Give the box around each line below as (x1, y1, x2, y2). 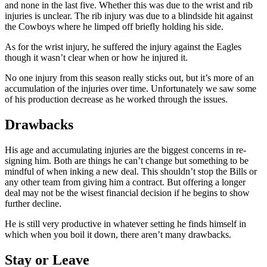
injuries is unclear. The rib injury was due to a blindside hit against (5, 11, 253, 21)
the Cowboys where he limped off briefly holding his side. (5, 21, 226, 32)
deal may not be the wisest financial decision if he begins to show (5, 188, 250, 198)
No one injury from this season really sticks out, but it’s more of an (5, 73, 254, 83)
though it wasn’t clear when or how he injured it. (5, 52, 190, 63)
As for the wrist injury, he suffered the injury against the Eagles (5, 42, 241, 52)
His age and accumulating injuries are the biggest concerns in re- (5, 145, 246, 156)
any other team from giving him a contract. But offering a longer (5, 177, 246, 188)
